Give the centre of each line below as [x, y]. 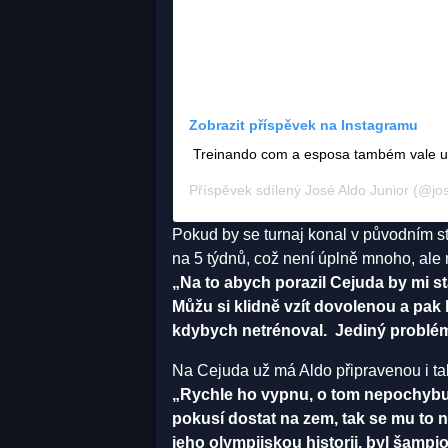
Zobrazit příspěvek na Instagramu [303, 124]
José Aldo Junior [357, 189]
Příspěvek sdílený [247, 189]
